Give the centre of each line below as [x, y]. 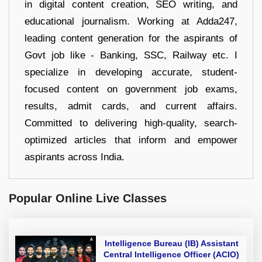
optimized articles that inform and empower [131, 140]
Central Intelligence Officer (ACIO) [171, 254]
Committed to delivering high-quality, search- [131, 123]
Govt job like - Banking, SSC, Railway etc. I [131, 55]
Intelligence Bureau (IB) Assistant [171, 243]
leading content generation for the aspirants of [131, 38]
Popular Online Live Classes [88, 198]
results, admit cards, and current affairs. [131, 106]
